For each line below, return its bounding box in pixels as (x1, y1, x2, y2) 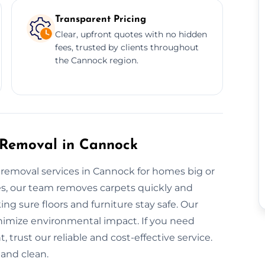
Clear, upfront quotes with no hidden (54, 28, 207, 40)
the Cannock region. (54, 54, 138, 66)
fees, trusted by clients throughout (54, 41, 199, 53)
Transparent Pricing (54, 14, 146, 24)
